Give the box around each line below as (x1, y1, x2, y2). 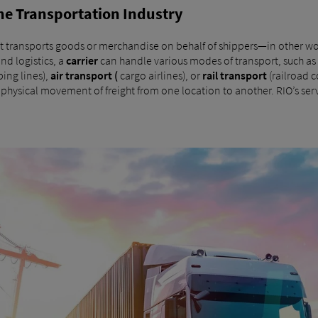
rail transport (202, 68, 267, 83)
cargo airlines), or (120, 68, 202, 83)
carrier (66, 53, 98, 68)
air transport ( (50, 68, 120, 83)
